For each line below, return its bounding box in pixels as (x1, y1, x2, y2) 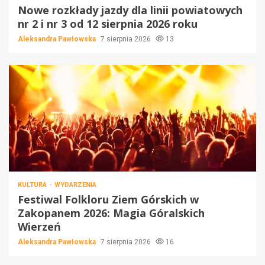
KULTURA (18, 181, 49, 189)
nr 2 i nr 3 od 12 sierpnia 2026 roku (18, 17, 198, 31)
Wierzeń (18, 219, 61, 234)
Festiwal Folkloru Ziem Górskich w (18, 192, 199, 207)
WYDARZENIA (54, 181, 96, 189)
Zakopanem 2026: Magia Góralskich (18, 206, 205, 221)
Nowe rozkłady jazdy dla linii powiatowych (18, 3, 243, 18)
